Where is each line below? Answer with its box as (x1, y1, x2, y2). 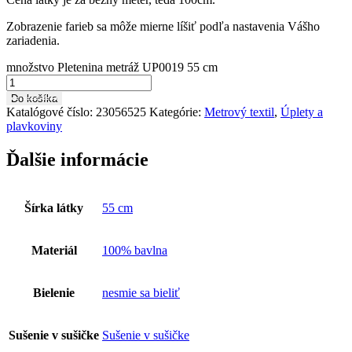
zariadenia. (6, 33, 60, 47)
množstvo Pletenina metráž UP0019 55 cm (6, 60, 218, 74)
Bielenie (33, 285, 75, 299)
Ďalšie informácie (6, 148, 148, 170)
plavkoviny (6, 119, 62, 133)
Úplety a (280, 104, 323, 119)
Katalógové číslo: (6, 104, 96, 119)
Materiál (31, 243, 77, 257)
